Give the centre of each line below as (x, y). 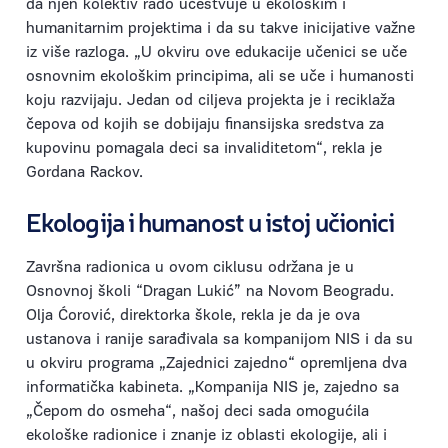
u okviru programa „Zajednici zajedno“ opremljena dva (216, 364)
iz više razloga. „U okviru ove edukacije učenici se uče (216, 53)
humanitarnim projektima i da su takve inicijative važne (220, 29)
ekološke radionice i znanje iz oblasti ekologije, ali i (206, 436)
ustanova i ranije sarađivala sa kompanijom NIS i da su (219, 340)
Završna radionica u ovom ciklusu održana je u (190, 268)
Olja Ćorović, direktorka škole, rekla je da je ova (193, 316)
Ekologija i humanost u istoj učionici (210, 221)
